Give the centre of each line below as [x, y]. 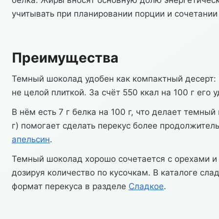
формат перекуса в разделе [70, 186]
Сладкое [146, 186]
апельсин [31, 139]
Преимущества [65, 58]
